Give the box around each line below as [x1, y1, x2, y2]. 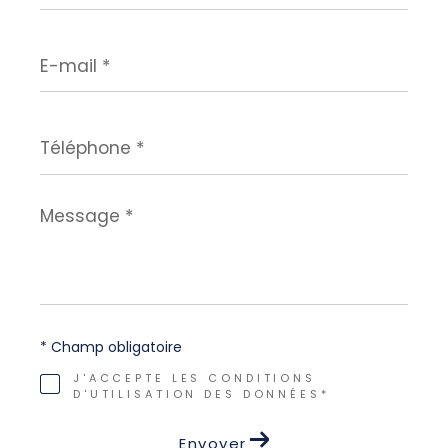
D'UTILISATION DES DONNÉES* [72, 385, 330, 402]
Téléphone [39, 118, 119, 140]
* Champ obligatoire [40, 336, 182, 357]
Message [39, 200, 107, 222]
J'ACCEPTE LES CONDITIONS [72, 369, 316, 386]
